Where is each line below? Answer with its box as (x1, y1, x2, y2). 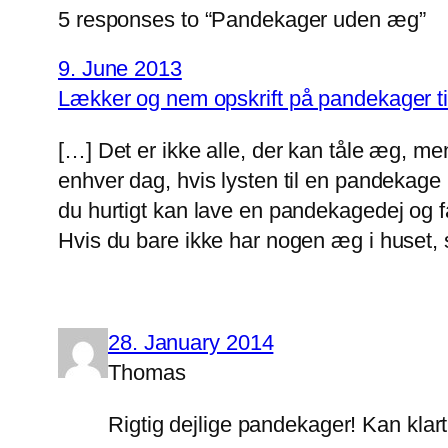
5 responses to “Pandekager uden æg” (58, 7, 426, 33)
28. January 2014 (108, 330, 274, 356)
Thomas (108, 360, 186, 386)
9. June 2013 (58, 56, 182, 82)
